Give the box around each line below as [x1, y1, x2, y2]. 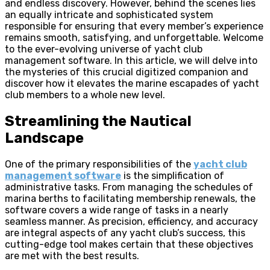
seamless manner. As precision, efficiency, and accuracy [5, 215, 258, 227]
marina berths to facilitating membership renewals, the [5, 192, 256, 204]
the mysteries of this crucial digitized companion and [5, 66, 248, 78]
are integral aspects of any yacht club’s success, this [5, 227, 245, 239]
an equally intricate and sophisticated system [5, 8, 213, 20]
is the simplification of [121, 169, 224, 181]
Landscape [5, 129, 84, 146]
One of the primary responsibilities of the [5, 158, 193, 170]
